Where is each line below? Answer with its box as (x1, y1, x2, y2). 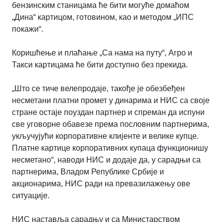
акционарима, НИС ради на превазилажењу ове (12, 179, 190, 188)
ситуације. (12, 191, 50, 200)
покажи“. (12, 25, 43, 34)
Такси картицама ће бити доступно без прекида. (12, 60, 188, 69)
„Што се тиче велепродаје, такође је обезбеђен (12, 84, 185, 93)
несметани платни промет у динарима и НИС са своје (12, 96, 210, 105)
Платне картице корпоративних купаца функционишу (12, 144, 208, 153)
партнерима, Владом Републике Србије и (12, 167, 164, 176)
